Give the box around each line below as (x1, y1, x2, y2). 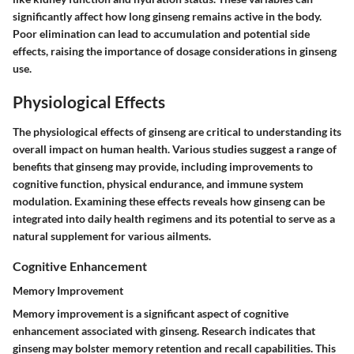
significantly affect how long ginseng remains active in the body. (13, 9, 322, 24)
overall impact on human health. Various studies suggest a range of (13, 141, 337, 156)
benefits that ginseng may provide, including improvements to (13, 159, 313, 173)
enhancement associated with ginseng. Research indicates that (13, 323, 315, 337)
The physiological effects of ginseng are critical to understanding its (13, 124, 341, 138)
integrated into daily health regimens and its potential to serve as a (13, 211, 335, 225)
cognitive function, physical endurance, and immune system (13, 176, 303, 190)
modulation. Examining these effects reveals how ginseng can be (13, 194, 325, 208)
